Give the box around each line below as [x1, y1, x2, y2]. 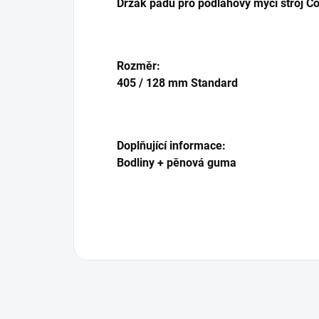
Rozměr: [117, 59, 160, 73]
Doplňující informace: [117, 139, 226, 153]
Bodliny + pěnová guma [117, 156, 236, 170]
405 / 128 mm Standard [117, 76, 238, 90]
